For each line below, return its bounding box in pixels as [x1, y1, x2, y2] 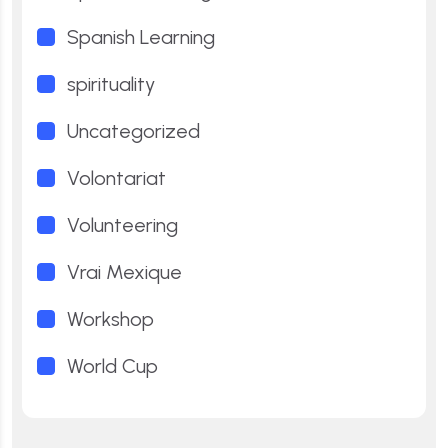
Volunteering [67, 212, 178, 237]
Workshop [67, 306, 154, 331]
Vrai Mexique [67, 259, 182, 284]
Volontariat [67, 165, 166, 190]
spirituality [67, 71, 155, 96]
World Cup [67, 353, 158, 378]
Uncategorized [67, 118, 200, 143]
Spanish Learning [67, 24, 215, 49]
